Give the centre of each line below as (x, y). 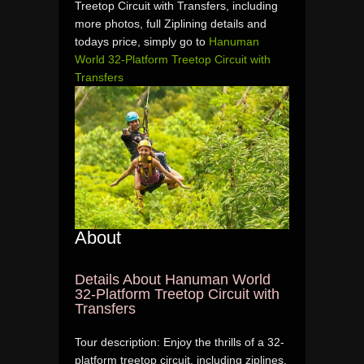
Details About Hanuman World (173, 279)
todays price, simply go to (142, 41)
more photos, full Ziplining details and (171, 23)
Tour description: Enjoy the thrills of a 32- (180, 342)
